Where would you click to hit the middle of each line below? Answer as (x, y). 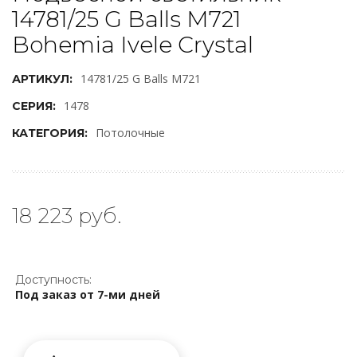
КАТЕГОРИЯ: (50, 133)
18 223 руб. (67, 216)
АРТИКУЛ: (42, 79)
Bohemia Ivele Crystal (133, 45)
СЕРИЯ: (34, 106)
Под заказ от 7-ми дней (88, 294)
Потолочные (130, 133)
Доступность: (53, 280)
